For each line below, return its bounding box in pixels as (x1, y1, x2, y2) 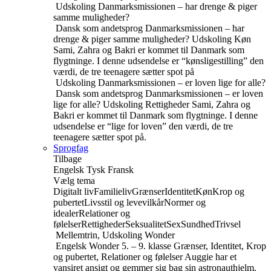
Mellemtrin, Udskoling (56, 230, 142, 240)
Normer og (164, 197, 206, 207)
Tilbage (53, 154, 82, 164)
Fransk (108, 165, 134, 175)
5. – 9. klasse (122, 241, 171, 251)
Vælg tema (53, 175, 95, 186)
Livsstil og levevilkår (84, 197, 164, 207)
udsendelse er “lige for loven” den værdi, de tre (53, 121, 233, 131)
